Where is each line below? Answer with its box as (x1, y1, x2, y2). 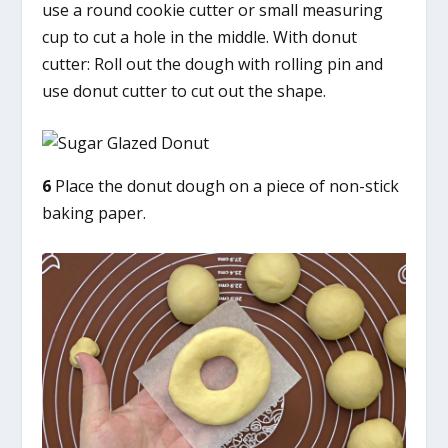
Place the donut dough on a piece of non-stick (51, 175, 400, 198)
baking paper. (42, 202, 147, 225)
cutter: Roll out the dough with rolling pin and (42, 52, 384, 75)
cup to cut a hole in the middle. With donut (42, 25, 358, 48)
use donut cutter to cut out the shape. (42, 79, 327, 102)
